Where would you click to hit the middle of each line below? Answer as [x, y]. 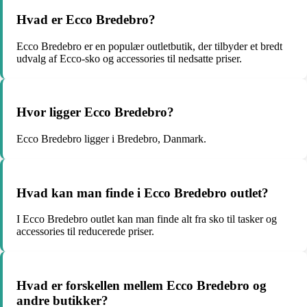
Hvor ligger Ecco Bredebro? [95, 112]
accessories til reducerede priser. [85, 232]
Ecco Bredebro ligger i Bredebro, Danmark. [111, 139]
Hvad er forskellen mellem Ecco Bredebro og [142, 286]
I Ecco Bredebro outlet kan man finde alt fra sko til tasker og [147, 219]
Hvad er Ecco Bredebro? [86, 19]
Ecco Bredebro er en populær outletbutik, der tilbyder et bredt [149, 46]
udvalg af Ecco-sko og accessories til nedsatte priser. [129, 58]
